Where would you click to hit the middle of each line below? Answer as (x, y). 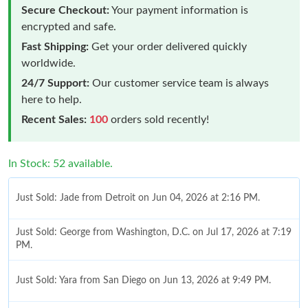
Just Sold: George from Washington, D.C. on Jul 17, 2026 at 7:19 (154, 233)
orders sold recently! (158, 119)
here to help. (52, 99)
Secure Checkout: (65, 10)
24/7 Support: (55, 83)
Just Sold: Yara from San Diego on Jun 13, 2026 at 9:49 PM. (143, 280)
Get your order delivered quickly (168, 46)
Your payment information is (179, 10)
